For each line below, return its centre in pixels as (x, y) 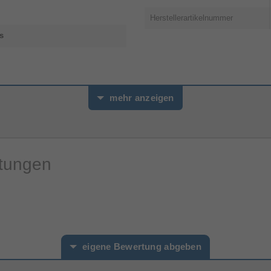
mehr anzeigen (142, 98)
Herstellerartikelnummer (191, 18)
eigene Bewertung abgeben (142, 247)
